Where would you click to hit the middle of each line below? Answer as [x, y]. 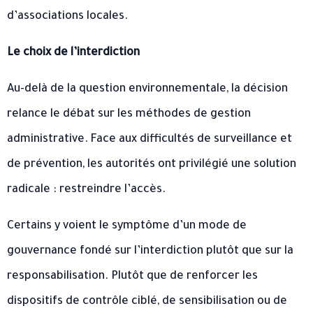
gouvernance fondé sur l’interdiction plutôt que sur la [150, 251]
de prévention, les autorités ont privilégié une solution [152, 165]
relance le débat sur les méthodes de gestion [129, 114]
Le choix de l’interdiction [73, 53]
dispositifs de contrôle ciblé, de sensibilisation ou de [147, 301]
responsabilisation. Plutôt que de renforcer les [132, 276]
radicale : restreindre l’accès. [86, 190]
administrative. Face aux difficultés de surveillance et [150, 139]
